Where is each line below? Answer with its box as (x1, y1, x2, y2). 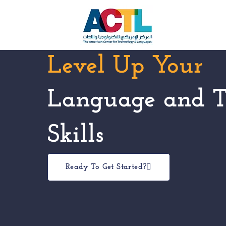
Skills (47, 123, 104, 148)
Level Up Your (47, 53, 204, 79)
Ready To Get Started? (66, 163, 147, 171)
